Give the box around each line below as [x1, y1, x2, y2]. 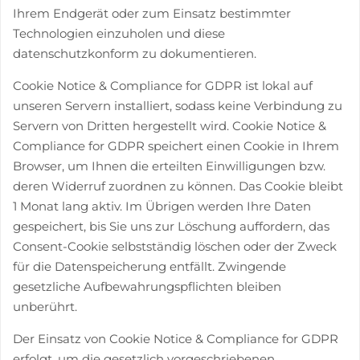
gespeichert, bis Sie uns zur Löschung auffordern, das [13, 219, 329, 234]
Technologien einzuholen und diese [13, 26, 225, 41]
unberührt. [13, 299, 77, 314]
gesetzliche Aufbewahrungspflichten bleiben [13, 279, 281, 294]
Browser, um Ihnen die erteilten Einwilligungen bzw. [13, 158, 325, 174]
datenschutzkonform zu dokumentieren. [13, 46, 256, 61]
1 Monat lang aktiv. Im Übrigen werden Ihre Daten [13, 198, 311, 214]
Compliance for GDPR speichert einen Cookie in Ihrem [13, 138, 339, 153]
